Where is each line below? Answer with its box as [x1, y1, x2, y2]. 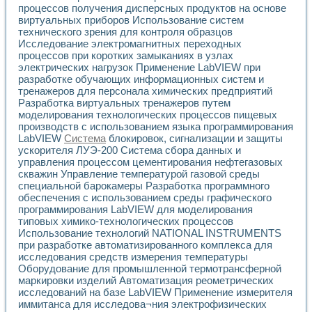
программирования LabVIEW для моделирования [18, 203, 253, 216]
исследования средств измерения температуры [18, 251, 248, 263]
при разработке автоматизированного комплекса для [18, 239, 272, 251]
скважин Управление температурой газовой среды [18, 168, 260, 180]
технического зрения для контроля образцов [18, 26, 233, 38]
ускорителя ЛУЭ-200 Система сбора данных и [18, 144, 241, 157]
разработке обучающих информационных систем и [18, 73, 264, 86]
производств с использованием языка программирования [18, 120, 293, 133]
